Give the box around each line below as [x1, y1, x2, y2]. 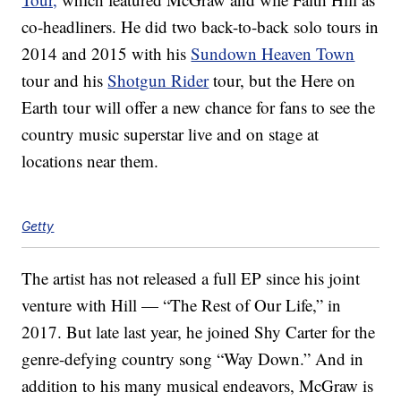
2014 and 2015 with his [21, 42, 192, 65]
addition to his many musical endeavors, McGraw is [21, 374, 374, 397]
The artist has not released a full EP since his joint [21, 267, 361, 290]
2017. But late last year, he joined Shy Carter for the [21, 320, 376, 344]
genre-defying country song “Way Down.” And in [21, 347, 364, 371]
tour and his [21, 69, 108, 92]
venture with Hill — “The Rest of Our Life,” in [21, 294, 342, 317]
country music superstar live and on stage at [21, 123, 320, 146]
